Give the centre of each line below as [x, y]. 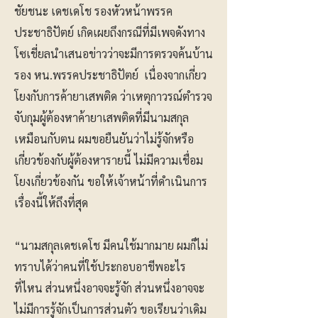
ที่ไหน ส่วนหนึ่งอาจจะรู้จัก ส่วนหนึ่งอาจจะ [109, 288]
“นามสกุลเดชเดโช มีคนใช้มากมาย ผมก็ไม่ [111, 245]
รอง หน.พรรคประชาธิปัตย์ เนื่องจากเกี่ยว [110, 75]
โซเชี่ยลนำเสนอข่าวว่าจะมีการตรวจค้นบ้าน [114, 54]
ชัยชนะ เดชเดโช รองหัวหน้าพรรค [93, 11]
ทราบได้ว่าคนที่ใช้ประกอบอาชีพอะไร [100, 267]
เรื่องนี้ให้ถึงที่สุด [51, 203]
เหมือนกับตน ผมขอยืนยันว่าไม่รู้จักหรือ [104, 139]
